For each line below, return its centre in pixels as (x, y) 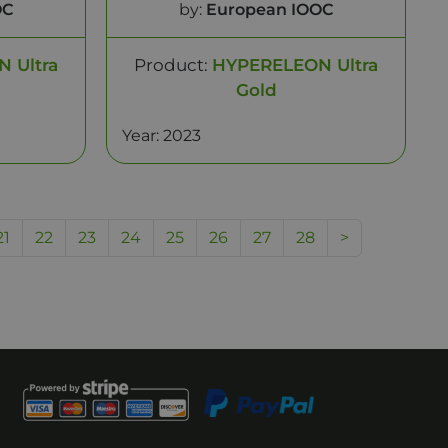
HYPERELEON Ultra (295, 65)
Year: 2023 (161, 135)
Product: (173, 65)
